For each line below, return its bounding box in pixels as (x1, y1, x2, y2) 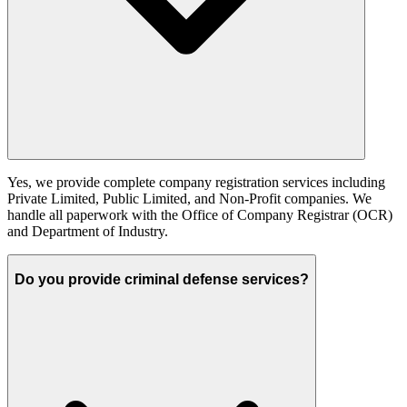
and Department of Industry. (7, 223, 168, 240)
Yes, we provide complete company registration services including (7, 174, 385, 191)
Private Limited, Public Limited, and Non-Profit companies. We (7, 191, 372, 207)
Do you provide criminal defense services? (15, 272, 309, 288)
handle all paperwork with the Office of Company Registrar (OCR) (7, 207, 392, 223)
